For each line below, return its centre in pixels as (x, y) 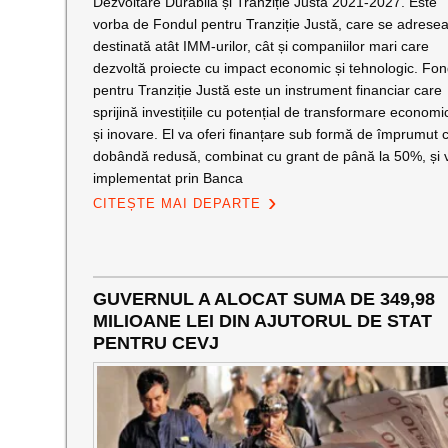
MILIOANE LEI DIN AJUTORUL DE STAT (262, 321)
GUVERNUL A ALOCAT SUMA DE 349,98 (263, 299)
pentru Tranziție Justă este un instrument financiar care (267, 90)
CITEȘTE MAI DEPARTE (176, 203)
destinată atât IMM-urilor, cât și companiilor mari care (260, 46)
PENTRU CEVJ (155, 343)
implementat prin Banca (167, 178)
